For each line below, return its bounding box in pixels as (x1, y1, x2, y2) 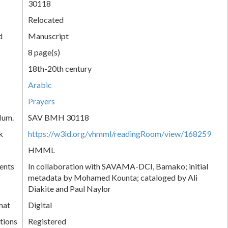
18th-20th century (28, 63, 92, 73)
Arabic (28, 79, 52, 90)
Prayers (28, 96, 55, 106)
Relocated (28, 14, 64, 24)
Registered (28, 216, 66, 226)
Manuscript (28, 31, 69, 41)
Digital (28, 199, 52, 210)
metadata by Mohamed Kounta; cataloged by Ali (28, 172, 197, 182)
